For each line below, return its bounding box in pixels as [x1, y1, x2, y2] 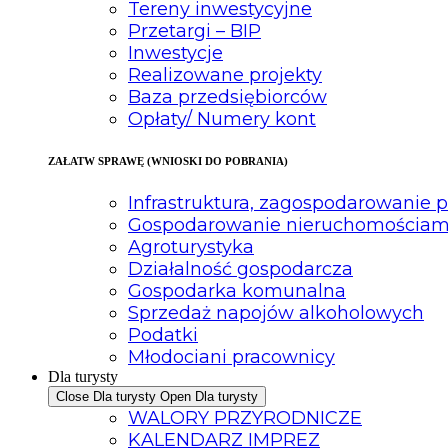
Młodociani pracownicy [128, 346, 335, 369]
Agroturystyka [128, 236, 254, 259]
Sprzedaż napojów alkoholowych [128, 302, 424, 325]
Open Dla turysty [160, 389, 258, 405]
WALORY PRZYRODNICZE [128, 407, 362, 430]
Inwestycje [128, 42, 223, 65]
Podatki [128, 324, 198, 347]
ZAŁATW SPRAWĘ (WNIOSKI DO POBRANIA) [48, 155, 288, 168]
